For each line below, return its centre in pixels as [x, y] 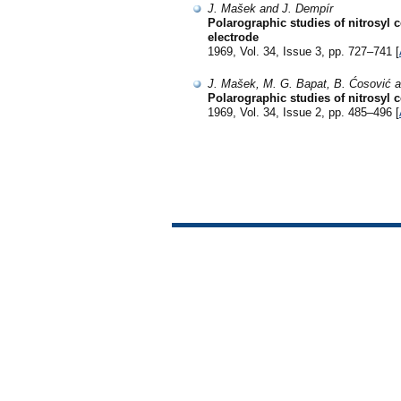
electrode [233, 38]
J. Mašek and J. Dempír [270, 9]
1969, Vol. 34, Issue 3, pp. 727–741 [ [303, 52]
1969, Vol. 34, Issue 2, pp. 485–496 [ [303, 112]
